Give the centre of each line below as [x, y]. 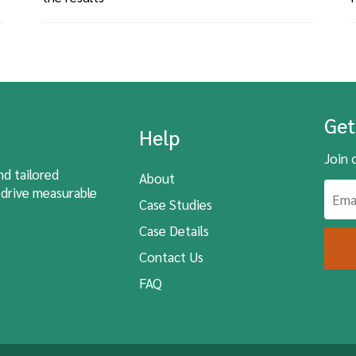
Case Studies [175, 205]
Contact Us [171, 257]
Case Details [174, 231]
